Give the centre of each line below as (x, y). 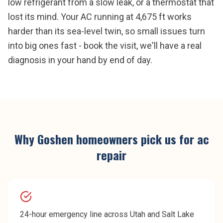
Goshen (55, 139)
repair (111, 155)
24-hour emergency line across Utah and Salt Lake (107, 214)
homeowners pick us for (135, 139)
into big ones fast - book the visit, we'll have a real (105, 46)
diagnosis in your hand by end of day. (80, 60)
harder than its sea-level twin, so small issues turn (107, 31)
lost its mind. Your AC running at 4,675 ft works (100, 17)
